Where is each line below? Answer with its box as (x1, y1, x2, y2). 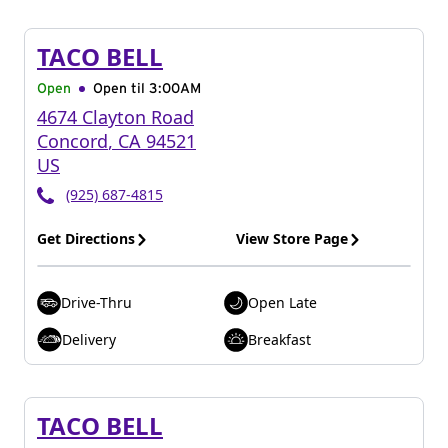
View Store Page (236, 229, 348, 248)
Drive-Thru (61, 293, 132, 312)
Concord (37, 129, 108, 153)
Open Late (248, 293, 317, 312)
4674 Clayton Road (37, 105, 194, 129)
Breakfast (248, 329, 311, 349)
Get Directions (37, 229, 135, 248)
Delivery (62, 329, 116, 349)
